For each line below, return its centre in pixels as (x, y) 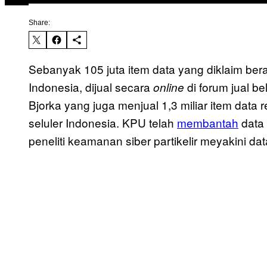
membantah (208, 123)
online (169, 87)
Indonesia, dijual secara (91, 87)
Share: (39, 23)
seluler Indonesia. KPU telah (103, 123)
